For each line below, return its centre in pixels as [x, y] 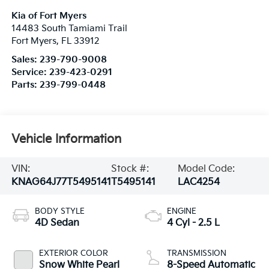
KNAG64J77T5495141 [61, 183]
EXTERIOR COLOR [73, 253]
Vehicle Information [66, 140]
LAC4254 [198, 183]
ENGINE [182, 211]
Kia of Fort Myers [49, 16]
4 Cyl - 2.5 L [193, 223]
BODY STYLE [59, 211]
